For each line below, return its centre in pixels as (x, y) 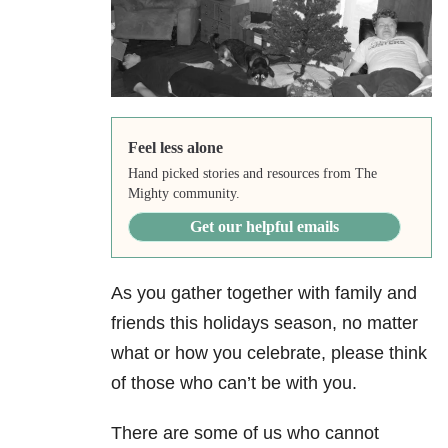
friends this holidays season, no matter (264, 323)
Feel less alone (175, 148)
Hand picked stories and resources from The (252, 174)
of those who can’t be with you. (234, 383)
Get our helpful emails (264, 227)
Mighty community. (183, 194)
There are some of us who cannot (245, 433)
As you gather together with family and (264, 293)
